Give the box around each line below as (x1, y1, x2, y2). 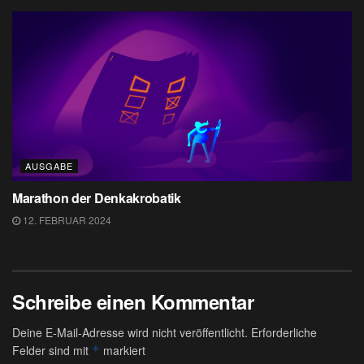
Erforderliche (251, 323, 317, 340)
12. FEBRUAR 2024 (20, 212, 111, 227)
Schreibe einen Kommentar (12, 287, 254, 315)
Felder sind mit (12, 341, 92, 358)
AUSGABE (25, 158, 73, 172)
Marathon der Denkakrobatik (12, 188, 184, 207)
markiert (100, 341, 145, 358)
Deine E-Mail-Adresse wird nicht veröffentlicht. (12, 323, 248, 340)
